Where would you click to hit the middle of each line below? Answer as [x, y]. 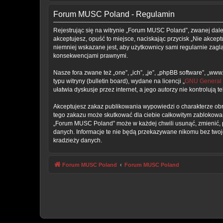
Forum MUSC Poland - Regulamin [114, 14]
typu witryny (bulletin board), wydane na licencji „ [119, 81]
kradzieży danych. [78, 141]
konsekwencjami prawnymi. [91, 56]
